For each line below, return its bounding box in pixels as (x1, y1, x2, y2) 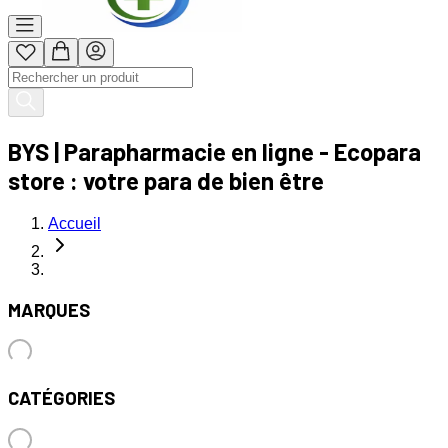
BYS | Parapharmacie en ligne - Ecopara (8, 136, 421, 166)
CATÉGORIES (8, 385, 115, 409)
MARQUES (8, 297, 90, 321)
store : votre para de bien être (8, 165, 324, 195)
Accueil (48, 214, 101, 232)
